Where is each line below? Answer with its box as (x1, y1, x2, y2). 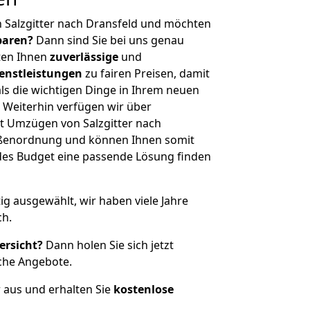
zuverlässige (50, 49, 118, 64)
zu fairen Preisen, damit (82, 66, 210, 81)
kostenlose (113, 282, 174, 297)
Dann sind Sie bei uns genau (33, 33, 184, 48)
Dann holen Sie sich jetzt (43, 237, 174, 253)
